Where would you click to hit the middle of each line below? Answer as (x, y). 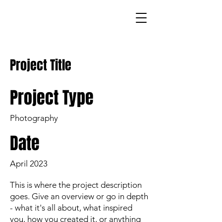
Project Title (41, 65)
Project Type (52, 98)
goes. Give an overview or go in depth (79, 196)
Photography (34, 118)
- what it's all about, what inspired (71, 208)
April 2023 (29, 164)
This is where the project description (76, 185)
